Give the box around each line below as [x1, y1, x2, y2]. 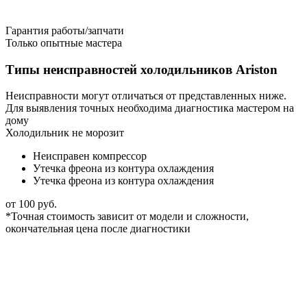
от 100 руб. [5, 198, 57, 210]
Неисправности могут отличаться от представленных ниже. [5, 90, 286, 102]
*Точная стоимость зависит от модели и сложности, [5, 210, 249, 223]
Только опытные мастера [5, 36, 122, 49]
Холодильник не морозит [5, 127, 124, 139]
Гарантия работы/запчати [5, 24, 124, 36]
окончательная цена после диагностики [5, 223, 191, 235]
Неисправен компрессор [33, 150, 147, 162]
